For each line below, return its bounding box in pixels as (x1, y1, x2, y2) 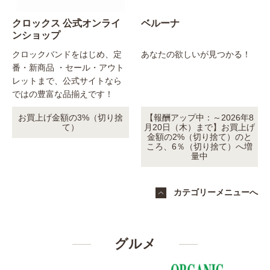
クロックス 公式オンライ (12, 18, 121, 29)
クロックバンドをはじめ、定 (12, 49, 122, 60)
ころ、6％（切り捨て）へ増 (146, 142, 253, 152)
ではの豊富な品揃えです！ (12, 89, 113, 99)
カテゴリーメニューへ (174, 187, 258, 198)
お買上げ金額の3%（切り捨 (18, 113, 123, 123)
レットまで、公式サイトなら (12, 76, 122, 86)
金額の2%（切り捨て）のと (147, 132, 252, 142)
